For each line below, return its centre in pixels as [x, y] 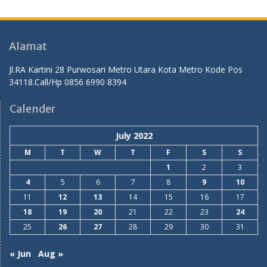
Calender [32, 109]
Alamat [28, 46]
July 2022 [134, 136]
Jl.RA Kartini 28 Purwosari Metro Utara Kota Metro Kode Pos [126, 69]
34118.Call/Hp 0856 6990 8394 [68, 82]
